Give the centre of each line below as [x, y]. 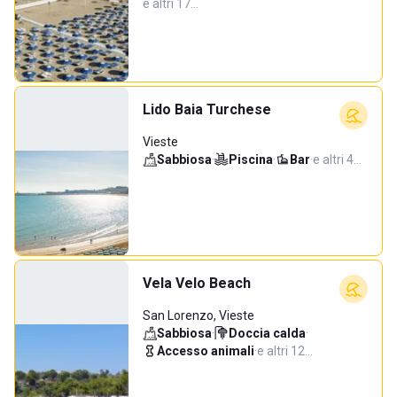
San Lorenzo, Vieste [198, 315]
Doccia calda [267, 333]
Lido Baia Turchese [207, 109]
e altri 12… [285, 351]
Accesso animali [206, 351]
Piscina [251, 160]
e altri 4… [337, 160]
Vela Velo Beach [197, 283]
